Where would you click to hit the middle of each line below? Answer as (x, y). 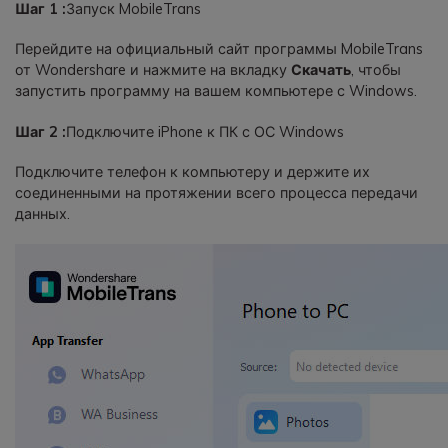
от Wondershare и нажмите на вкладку (153, 70)
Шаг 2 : (40, 131)
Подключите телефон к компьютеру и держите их (192, 171)
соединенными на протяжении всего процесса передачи (216, 192)
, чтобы (376, 70)
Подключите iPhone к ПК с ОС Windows (205, 131)
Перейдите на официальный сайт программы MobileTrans (219, 49)
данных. (42, 213)
